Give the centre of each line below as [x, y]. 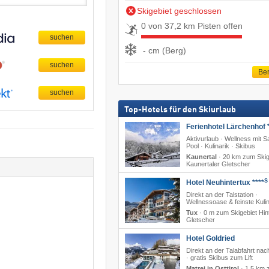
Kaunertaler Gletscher [218, 164]
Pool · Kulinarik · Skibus [220, 146]
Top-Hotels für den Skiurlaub [180, 110]
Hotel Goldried [210, 239]
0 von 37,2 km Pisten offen [192, 26]
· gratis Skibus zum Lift [219, 258]
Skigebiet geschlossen [179, 11]
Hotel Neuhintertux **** [225, 183]
